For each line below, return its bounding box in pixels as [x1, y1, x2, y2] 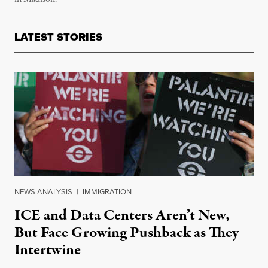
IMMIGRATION [83, 185, 132, 197]
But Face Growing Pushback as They [14, 221, 239, 243]
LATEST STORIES [14, 29, 102, 45]
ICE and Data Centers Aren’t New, [14, 204, 230, 226]
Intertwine [14, 239, 81, 261]
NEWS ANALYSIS [14, 185, 72, 197]
